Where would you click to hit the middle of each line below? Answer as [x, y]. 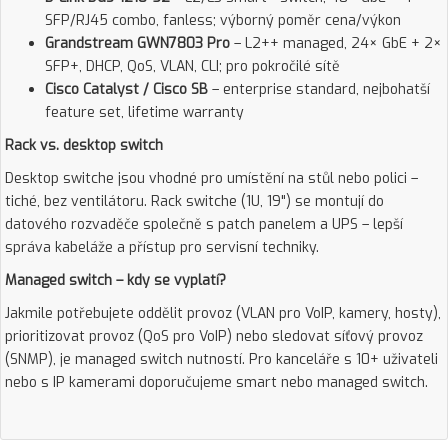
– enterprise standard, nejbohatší [319, 89]
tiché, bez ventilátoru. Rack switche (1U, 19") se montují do [194, 201]
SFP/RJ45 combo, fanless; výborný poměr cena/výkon [223, 20]
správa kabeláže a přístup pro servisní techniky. [162, 247]
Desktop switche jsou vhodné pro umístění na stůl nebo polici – [211, 178]
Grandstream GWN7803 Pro [137, 43]
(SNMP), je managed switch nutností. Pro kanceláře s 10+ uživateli [221, 359]
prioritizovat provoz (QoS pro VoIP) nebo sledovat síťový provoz [214, 336]
